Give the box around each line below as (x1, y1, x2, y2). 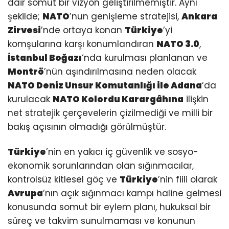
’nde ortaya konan (41, 24, 125, 37)
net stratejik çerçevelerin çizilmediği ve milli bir (8, 107, 213, 120)
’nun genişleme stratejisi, (70, 10, 181, 23)
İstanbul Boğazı (8, 52, 82, 64)
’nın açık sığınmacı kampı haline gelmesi (43, 187, 221, 200)
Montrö (8, 65, 44, 78)
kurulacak (8, 93, 53, 106)
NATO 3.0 (156, 38, 199, 51)
